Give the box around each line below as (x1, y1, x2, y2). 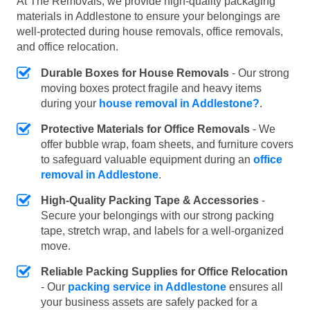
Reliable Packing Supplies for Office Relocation (41, 266, 288, 278)
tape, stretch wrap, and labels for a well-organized (41, 225, 284, 237)
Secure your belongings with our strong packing (41, 210, 274, 222)
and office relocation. (17, 41, 118, 53)
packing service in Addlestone (68, 281, 226, 293)
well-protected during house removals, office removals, (17, 26, 283, 38)
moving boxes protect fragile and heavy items (41, 82, 262, 95)
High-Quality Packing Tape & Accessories (41, 194, 259, 207)
